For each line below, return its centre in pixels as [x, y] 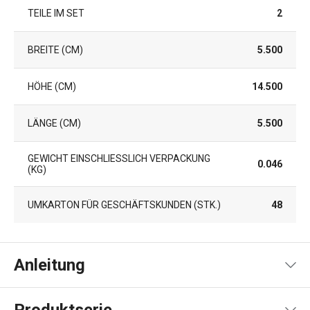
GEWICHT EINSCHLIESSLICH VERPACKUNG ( [119, 158]
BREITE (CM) [55, 50]
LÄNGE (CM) [54, 123]
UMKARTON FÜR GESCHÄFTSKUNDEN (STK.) [124, 205]
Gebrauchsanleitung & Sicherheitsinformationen [156, 302]
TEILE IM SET [56, 13]
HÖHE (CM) [52, 86]
